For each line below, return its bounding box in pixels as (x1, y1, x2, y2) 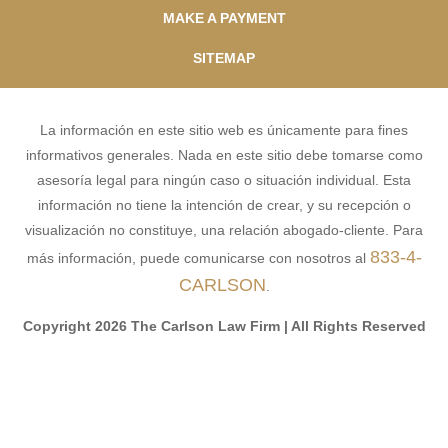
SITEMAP (193, 49, 255, 66)
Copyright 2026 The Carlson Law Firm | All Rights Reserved (22, 317, 426, 334)
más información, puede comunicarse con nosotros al (26, 249, 370, 266)
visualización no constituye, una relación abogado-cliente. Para (25, 221, 423, 238)
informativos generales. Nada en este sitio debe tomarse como (25, 146, 423, 163)
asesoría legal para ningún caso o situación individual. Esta (37, 171, 411, 188)
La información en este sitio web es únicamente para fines (40, 121, 408, 138)
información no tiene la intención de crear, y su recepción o (37, 196, 411, 213)
